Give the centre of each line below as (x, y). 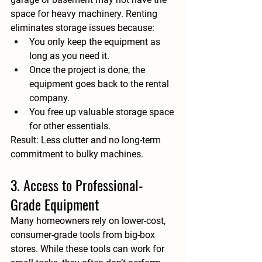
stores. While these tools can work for (89, 249)
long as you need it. (69, 56)
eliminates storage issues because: (82, 28)
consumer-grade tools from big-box (84, 235)
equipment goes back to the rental (100, 84)
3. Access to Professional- (77, 185)
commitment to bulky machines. (77, 154)
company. (49, 98)
